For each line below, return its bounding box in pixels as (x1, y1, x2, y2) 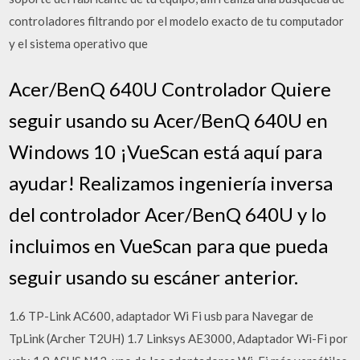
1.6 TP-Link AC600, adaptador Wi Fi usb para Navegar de (9, 308, 314, 323)
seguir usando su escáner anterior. (9, 264, 299, 288)
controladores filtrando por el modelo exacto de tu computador (9, 14, 345, 28)
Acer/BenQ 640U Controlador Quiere (9, 76, 332, 100)
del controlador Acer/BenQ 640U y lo (9, 202, 327, 226)
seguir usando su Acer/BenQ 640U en (9, 108, 329, 132)
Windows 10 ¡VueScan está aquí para (9, 139, 323, 163)
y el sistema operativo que (9, 36, 149, 51)
